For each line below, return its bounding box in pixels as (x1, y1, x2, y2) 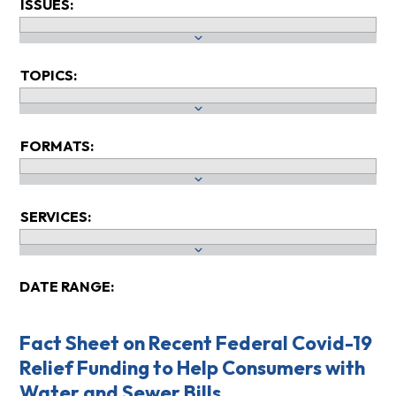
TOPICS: (19, 66, 77, 85)
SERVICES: (19, 208, 91, 226)
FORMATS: (19, 137, 94, 156)
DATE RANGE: (19, 278, 114, 296)
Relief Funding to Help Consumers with (19, 355, 365, 381)
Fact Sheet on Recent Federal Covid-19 (19, 331, 372, 356)
